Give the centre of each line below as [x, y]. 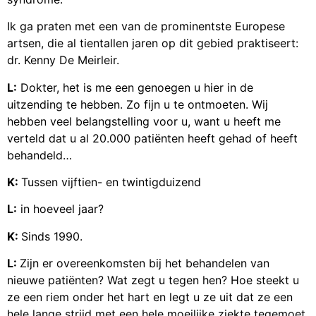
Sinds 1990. [52, 236]
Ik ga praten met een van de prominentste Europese [146, 26]
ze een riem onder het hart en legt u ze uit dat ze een [150, 297]
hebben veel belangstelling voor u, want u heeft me [144, 121]
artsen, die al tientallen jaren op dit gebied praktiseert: [153, 43]
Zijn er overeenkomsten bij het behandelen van [145, 263]
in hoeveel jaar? [60, 209]
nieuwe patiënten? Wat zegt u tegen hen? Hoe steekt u [153, 280]
